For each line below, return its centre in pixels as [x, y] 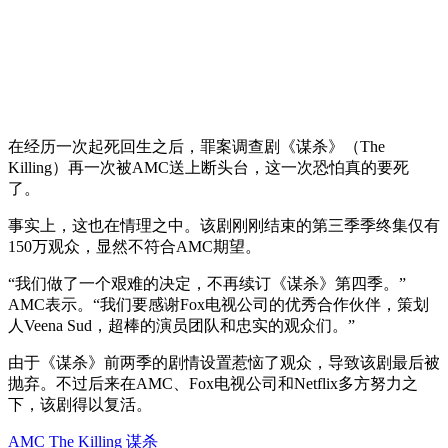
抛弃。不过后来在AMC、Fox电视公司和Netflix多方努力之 [213, 383]
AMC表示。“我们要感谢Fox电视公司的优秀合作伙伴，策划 [218, 304]
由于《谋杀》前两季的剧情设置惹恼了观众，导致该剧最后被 [224, 362]
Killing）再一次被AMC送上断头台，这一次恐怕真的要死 [208, 167]
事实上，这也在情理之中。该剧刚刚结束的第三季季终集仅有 [224, 225]
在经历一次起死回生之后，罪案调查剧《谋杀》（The [196, 146]
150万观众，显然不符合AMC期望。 [134, 246]
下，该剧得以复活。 [80, 404]
